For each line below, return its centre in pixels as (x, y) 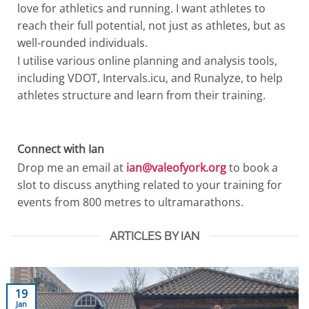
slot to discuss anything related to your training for (150, 185)
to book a (252, 167)
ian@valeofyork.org (176, 167)
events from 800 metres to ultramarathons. (130, 202)
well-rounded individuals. (82, 42)
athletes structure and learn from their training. (141, 96)
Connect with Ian (61, 149)
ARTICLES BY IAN (154, 236)
